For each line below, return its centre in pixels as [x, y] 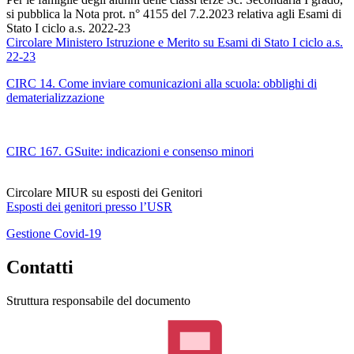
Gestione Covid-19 [54, 234]
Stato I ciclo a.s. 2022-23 [68, 28]
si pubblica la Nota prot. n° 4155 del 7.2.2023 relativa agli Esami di [174, 14]
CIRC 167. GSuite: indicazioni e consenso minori [130, 152]
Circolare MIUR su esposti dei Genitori [104, 193]
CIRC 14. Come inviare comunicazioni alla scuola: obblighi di [162, 84]
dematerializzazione [55, 98]
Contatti [40, 267]
